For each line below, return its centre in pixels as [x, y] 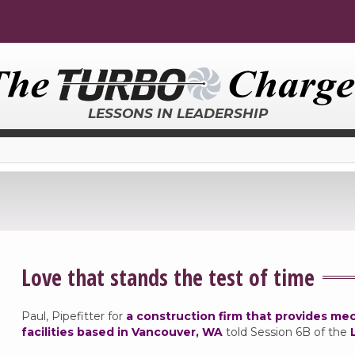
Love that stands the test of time [168, 277]
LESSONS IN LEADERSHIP [177, 113]
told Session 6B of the [286, 332]
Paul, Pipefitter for [73, 316]
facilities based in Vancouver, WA [122, 332]
